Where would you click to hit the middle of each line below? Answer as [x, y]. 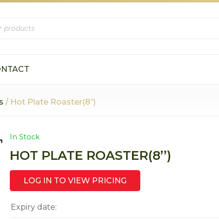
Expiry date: [34, 207]
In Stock [25, 137]
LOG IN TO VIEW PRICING [75, 180]
